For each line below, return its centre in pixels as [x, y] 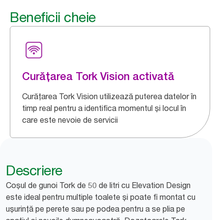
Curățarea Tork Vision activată [98, 76]
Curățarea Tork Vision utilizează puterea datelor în [109, 96]
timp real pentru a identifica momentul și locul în [104, 108]
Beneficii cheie [53, 17]
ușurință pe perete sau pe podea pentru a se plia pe [96, 209]
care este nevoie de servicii [70, 120]
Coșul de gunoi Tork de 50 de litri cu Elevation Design [98, 185]
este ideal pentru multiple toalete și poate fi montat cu [101, 197]
